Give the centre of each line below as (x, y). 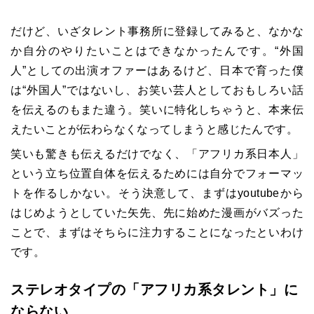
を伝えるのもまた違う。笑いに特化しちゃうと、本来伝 (157, 109)
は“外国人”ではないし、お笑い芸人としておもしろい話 (157, 90)
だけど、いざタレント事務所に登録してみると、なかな (157, 31)
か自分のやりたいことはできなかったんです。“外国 (157, 50)
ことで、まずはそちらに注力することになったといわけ (157, 232)
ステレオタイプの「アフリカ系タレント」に (154, 289)
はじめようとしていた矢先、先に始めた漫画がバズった (157, 212)
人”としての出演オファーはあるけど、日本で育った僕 (157, 70)
